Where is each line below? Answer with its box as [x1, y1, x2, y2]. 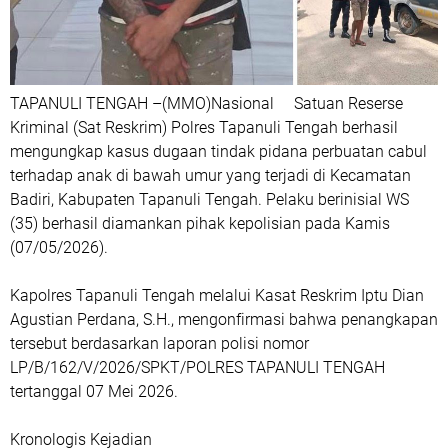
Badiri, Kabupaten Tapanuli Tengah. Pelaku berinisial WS [10, 189, 409, 209]
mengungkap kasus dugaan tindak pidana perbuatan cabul [10, 141, 427, 161]
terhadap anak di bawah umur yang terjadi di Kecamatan [10, 165, 411, 185]
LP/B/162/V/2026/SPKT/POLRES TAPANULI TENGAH [10, 357, 385, 377]
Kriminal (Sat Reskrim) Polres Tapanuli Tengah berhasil [10, 117, 398, 137]
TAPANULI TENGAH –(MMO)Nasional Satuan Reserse [10, 93, 403, 113]
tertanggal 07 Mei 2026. [10, 381, 178, 401]
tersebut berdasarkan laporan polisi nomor [10, 333, 309, 353]
